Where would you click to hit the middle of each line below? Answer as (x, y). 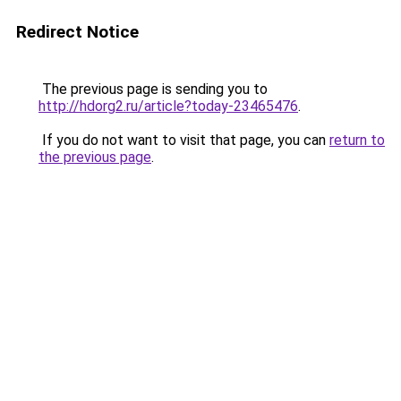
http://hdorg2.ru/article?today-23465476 (168, 106)
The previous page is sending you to (153, 89)
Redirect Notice (77, 32)
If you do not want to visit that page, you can (184, 140)
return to (357, 140)
